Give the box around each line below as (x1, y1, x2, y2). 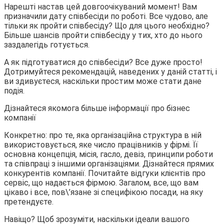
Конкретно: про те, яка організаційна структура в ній (4, 130, 201, 140)
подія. (4, 85, 24, 95)
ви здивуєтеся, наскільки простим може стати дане (4, 76, 201, 86)
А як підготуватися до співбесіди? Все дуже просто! (4, 57, 202, 67)
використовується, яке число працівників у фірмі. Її (4, 139, 198, 149)
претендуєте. (4, 196, 53, 206)
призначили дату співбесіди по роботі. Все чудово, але (4, 11, 208, 21)
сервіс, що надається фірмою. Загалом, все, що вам (4, 177, 198, 187)
